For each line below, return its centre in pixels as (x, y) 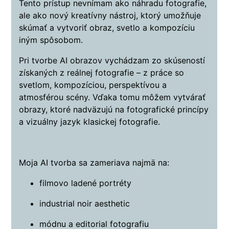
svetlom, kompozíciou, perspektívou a (93, 85)
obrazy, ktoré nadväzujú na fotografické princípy (114, 110)
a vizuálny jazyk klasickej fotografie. (90, 122)
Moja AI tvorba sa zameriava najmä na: (94, 163)
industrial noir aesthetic (85, 204)
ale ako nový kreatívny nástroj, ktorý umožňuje (110, 16)
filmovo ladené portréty (86, 183)
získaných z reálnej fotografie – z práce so (102, 73)
